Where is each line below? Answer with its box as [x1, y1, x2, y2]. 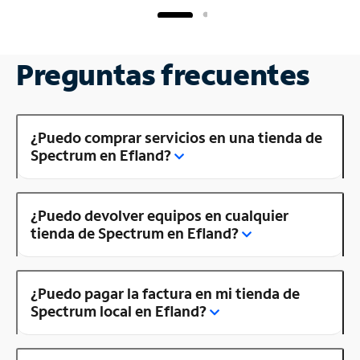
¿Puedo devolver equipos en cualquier [31, 205, 288, 225]
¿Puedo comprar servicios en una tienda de [31, 127, 322, 147]
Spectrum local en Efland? [31, 301, 207, 321]
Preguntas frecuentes [16, 55, 310, 93]
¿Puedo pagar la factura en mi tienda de [31, 283, 300, 303]
